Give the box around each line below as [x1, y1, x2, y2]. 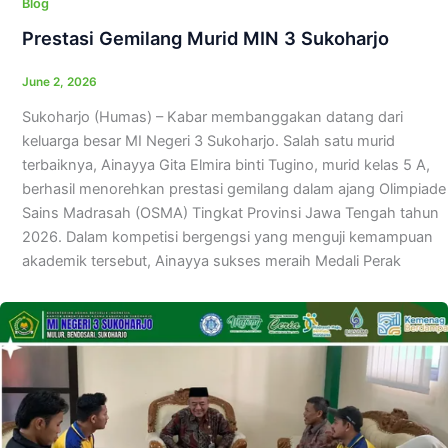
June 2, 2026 [21, 74, 97, 89]
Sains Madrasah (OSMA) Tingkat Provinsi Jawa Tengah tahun [21, 204, 439, 223]
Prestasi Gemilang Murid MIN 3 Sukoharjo [21, 27, 389, 50]
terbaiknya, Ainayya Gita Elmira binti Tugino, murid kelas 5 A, [21, 156, 430, 175]
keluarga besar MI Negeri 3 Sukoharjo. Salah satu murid [21, 132, 395, 151]
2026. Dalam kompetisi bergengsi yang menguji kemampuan [21, 228, 433, 247]
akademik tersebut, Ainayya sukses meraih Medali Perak [21, 252, 401, 271]
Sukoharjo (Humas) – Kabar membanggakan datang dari [21, 108, 403, 127]
